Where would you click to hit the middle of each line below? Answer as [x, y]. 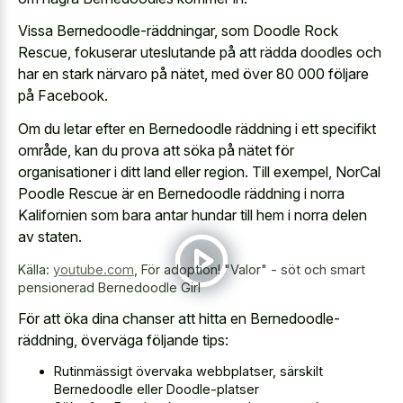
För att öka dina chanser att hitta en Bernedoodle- [179, 319]
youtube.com [94, 269]
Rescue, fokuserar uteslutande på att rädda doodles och [200, 53]
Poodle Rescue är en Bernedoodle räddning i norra [181, 193]
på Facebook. [63, 96]
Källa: [36, 269]
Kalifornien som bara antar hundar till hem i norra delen [193, 215]
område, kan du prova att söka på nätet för [156, 150]
